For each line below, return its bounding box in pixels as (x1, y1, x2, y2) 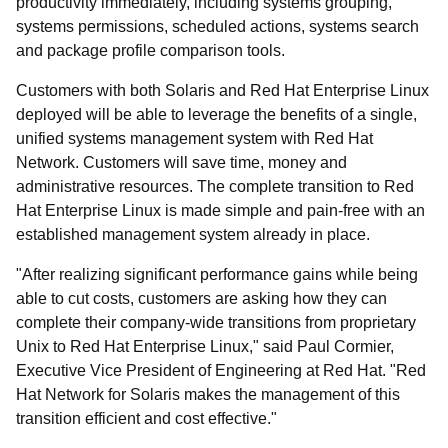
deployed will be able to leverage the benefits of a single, (16, 106, 417, 123)
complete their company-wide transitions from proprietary (16, 314, 416, 331)
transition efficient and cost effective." (16, 410, 277, 427)
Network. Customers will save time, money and (16, 154, 347, 171)
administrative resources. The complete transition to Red (16, 178, 414, 195)
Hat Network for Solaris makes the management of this (16, 386, 400, 403)
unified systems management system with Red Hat (16, 130, 373, 147)
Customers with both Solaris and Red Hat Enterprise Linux (16, 82, 429, 99)
